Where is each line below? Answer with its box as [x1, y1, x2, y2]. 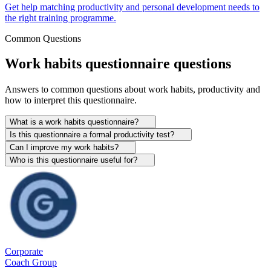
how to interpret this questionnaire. [5, 95, 137, 106]
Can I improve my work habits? [10, 143, 119, 152]
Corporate [5, 246, 43, 257]
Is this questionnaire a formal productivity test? [10, 130, 174, 140]
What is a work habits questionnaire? [10, 117, 139, 127]
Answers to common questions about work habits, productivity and [5, 84, 260, 95]
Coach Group [5, 257, 57, 268]
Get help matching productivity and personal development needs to [5, 1, 260, 12]
